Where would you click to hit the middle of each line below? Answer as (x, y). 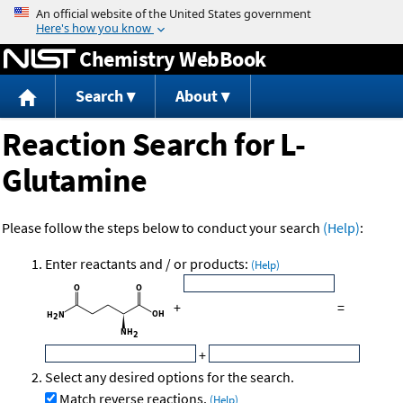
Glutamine (75, 181)
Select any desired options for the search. (170, 377)
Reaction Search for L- (153, 145)
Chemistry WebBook (173, 58)
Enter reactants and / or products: (148, 264)
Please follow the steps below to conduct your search (162, 228)
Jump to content (201, 13)
